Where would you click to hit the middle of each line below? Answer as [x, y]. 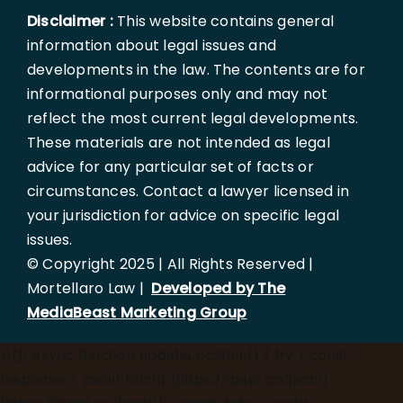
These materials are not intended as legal [178, 143]
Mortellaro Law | [89, 289]
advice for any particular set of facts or [170, 167]
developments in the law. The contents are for [196, 70]
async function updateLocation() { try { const [190, 355]
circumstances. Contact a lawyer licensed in [188, 192]
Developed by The [219, 289]
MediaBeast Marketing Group [137, 313]
